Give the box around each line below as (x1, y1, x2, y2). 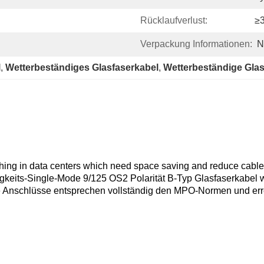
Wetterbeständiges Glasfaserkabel (5, 62, 159, 72)
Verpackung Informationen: (140, 39, 252, 49)
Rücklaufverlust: (140, 15, 207, 25)
